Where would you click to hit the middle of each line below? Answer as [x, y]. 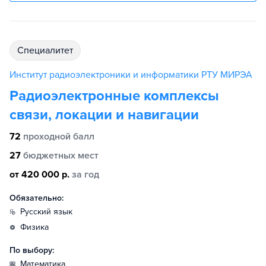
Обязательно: [37, 198]
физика [38, 227]
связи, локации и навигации [104, 115]
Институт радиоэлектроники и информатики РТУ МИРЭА [131, 75]
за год [85, 175]
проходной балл [59, 137]
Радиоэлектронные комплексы [114, 96]
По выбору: [32, 250]
